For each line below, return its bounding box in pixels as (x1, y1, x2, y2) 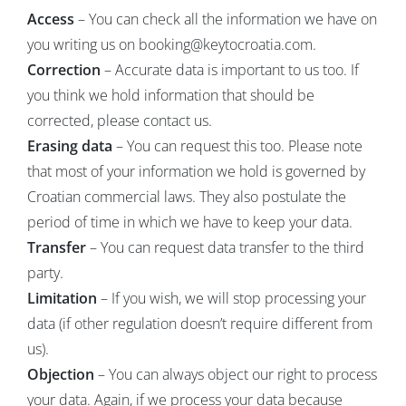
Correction (26, 59, 101, 80)
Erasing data (26, 135, 112, 156)
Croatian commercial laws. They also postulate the (26, 186, 346, 207)
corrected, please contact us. (26, 110, 212, 130)
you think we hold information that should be (26, 84, 314, 105)
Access (26, 8, 74, 29)
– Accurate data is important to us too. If (100, 59, 359, 80)
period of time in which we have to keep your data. (26, 211, 353, 232)
